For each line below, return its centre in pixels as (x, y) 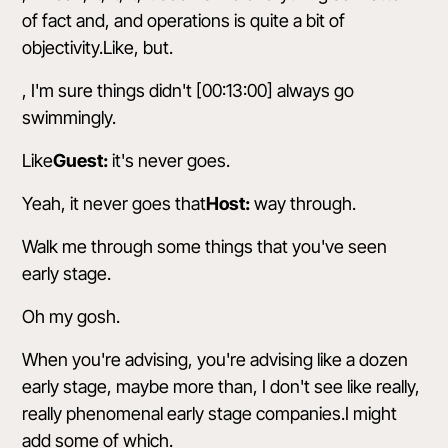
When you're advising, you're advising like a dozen (215, 359)
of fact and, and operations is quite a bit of (184, 20)
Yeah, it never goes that (114, 203)
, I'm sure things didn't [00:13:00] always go (188, 90)
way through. (303, 203)
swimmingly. (69, 117)
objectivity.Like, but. (98, 47)
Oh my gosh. (71, 316)
